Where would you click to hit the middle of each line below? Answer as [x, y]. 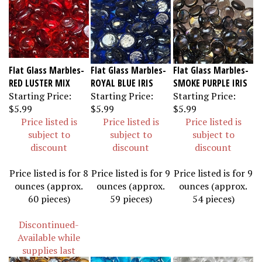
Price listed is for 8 [49, 168]
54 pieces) [213, 194]
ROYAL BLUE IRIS [122, 78]
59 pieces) [131, 194]
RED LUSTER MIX [39, 78]
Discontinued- [49, 219]
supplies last [49, 245]
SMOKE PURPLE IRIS [210, 78]
